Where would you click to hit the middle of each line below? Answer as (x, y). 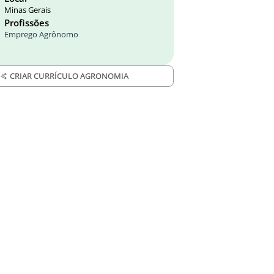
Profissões (27, 23)
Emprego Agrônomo (41, 35)
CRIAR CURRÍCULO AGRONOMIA (69, 76)
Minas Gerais (28, 10)
